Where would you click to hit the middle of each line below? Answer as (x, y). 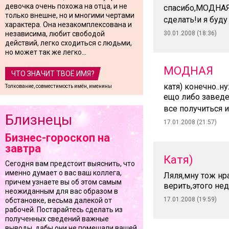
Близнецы (39, 120)
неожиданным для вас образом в (62, 191)
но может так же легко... (46, 52)
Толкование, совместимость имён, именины (59, 86)
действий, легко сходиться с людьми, (68, 43)
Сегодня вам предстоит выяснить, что (70, 164)
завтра (23, 148)
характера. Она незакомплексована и (68, 25)
